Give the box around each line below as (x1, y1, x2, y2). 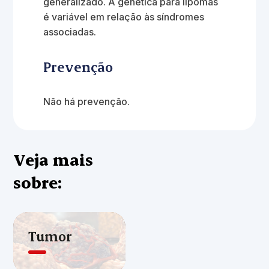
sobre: (13, 172, 62, 193)
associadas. (43, 26, 101, 38)
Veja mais (13, 149, 94, 170)
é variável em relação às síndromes (43, 11, 205, 23)
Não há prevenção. (43, 95, 130, 107)
